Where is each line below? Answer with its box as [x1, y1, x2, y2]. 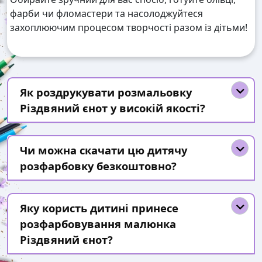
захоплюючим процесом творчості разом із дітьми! [10, 21, 247, 35]
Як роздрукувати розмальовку [20, 85, 192, 100]
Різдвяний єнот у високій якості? [20, 101, 205, 116]
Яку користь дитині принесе [20, 201, 178, 216]
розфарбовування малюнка [20, 216, 176, 232]
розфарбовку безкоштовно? [20, 158, 177, 174]
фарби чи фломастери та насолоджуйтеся [10, 7, 203, 20]
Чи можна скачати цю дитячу [20, 143, 187, 158]
